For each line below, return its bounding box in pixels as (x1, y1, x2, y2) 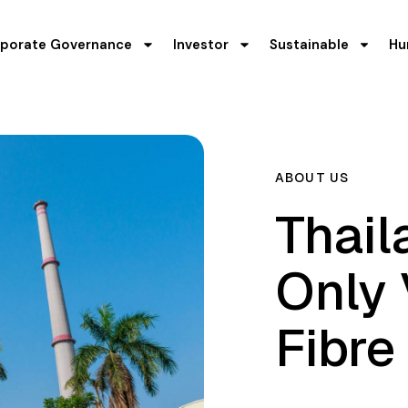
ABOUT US (274, 169, 350, 187)
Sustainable (269, 36, 349, 55)
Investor (172, 36, 229, 55)
